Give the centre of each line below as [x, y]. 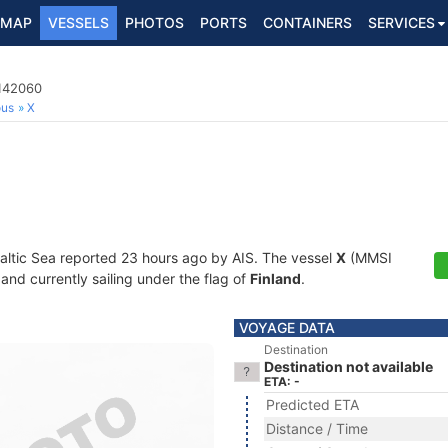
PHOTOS [154, 22]
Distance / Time [317, 428]
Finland [275, 278]
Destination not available [348, 366]
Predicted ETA [312, 404]
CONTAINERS [307, 22]
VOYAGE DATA [287, 327]
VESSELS [78, 22]
